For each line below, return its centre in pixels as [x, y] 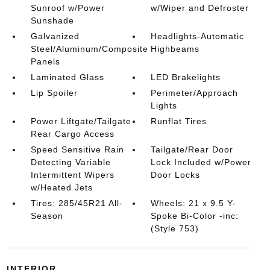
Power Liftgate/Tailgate [81, 121]
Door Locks [176, 175]
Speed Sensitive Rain [77, 150]
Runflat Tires [179, 121]
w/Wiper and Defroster [200, 8]
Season [47, 216]
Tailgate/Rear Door [192, 150]
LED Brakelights [186, 77]
